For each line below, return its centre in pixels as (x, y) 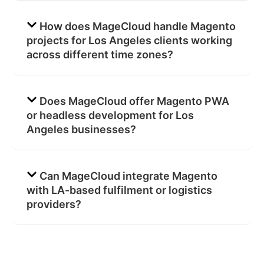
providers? (54, 204)
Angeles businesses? (81, 129)
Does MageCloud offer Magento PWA (134, 101)
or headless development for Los (110, 115)
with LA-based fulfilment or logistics (119, 190)
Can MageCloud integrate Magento (128, 176)
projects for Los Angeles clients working (129, 40)
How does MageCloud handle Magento (137, 26)
